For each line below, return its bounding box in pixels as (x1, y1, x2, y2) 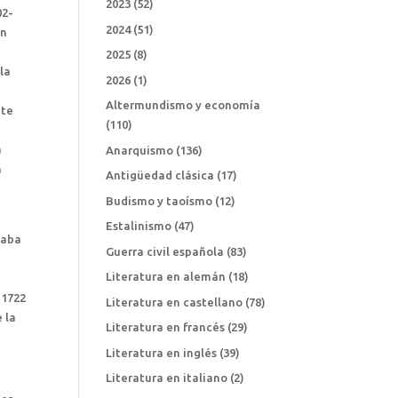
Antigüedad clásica (106, 169, 215, 182)
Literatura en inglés (106, 346, 218, 359)
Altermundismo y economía (106, 99, 261, 112)
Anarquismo (106, 143, 174, 156)
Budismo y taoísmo (106, 194, 213, 207)
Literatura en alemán (106, 270, 227, 283)
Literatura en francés (106, 321, 226, 334)
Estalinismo (106, 219, 172, 233)
